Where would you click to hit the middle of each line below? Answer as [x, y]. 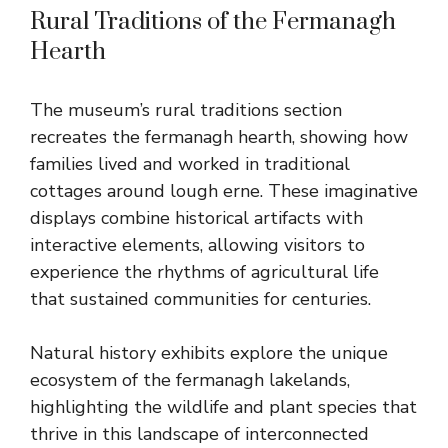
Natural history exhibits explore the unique [209, 353]
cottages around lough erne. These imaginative [224, 191]
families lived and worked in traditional [190, 164]
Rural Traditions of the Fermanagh [213, 22]
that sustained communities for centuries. [200, 299]
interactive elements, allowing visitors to [197, 245]
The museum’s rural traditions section [186, 110]
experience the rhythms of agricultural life [204, 272]
